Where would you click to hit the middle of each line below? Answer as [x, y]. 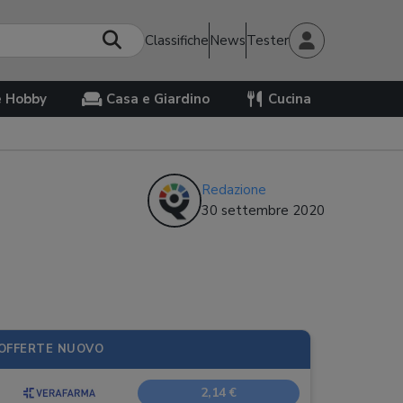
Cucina [289, 99]
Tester [268, 40]
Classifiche [177, 40]
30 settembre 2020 [263, 210]
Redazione [234, 190]
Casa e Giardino [157, 99]
